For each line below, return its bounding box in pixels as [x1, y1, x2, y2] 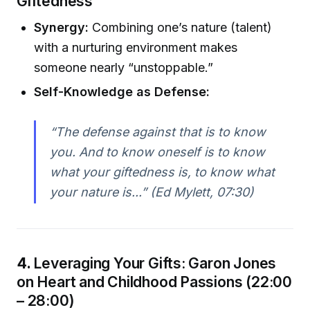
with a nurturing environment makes [34, 40, 238, 55]
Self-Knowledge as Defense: [34, 84, 210, 100]
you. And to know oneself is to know [49, 145, 265, 160]
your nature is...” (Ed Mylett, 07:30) [49, 185, 254, 200]
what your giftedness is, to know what [49, 165, 275, 180]
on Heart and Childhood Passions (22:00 [17, 272, 292, 291]
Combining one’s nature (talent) [89, 20, 273, 35]
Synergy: [34, 20, 89, 35]
